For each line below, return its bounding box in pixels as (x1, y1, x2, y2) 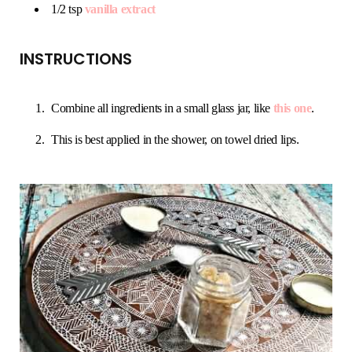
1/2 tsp (51, 2, 85, 16)
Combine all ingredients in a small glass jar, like (51, 101, 273, 115)
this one (273, 101, 312, 115)
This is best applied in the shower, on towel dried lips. (51, 132, 299, 146)
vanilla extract (84, 2, 156, 16)
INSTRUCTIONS (20, 47, 132, 70)
